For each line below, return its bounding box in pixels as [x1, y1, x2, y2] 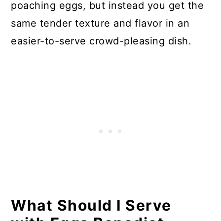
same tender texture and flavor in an [11, 17, 190, 29]
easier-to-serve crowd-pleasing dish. [11, 35, 192, 47]
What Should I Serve [11, 196, 172, 214]
